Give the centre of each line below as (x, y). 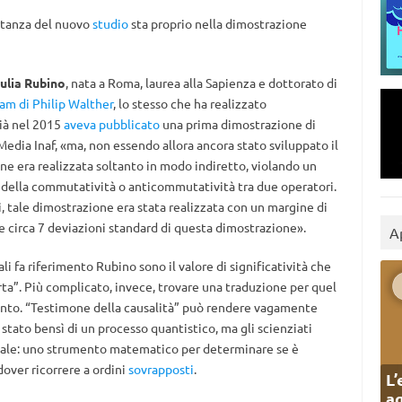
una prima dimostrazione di (237, 124)
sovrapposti (161, 369)
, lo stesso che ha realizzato (189, 103)
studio (110, 23)
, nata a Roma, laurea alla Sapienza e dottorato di (201, 83)
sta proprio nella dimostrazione (217, 23)
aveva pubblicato (111, 124)
